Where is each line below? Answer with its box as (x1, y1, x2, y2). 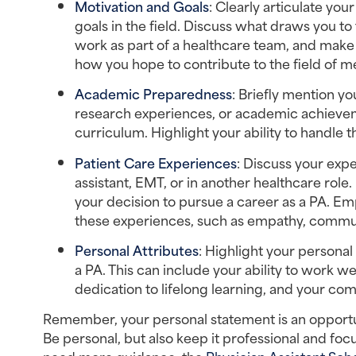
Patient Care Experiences (74, 151, 237, 172)
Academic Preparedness (74, 83, 232, 104)
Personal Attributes (74, 239, 199, 261)
